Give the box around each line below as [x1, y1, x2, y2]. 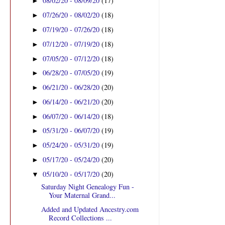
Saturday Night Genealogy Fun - [41, 182, 134, 191]
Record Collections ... [48, 212, 112, 222]
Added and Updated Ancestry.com [41, 204, 139, 214]
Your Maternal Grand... [48, 190, 116, 200]
